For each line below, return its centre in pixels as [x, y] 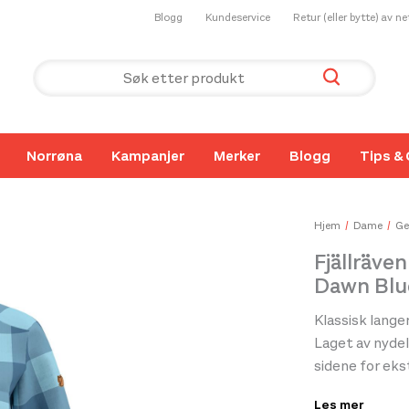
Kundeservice [238, 17]
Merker [237, 156]
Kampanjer [148, 156]
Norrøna [54, 156]
